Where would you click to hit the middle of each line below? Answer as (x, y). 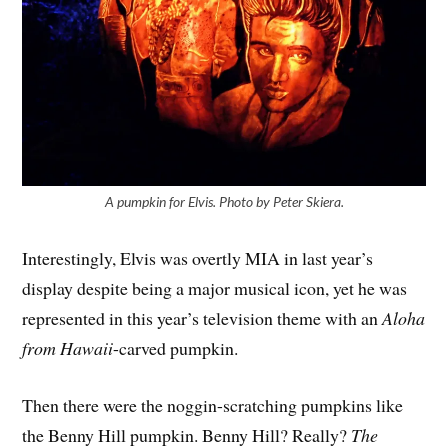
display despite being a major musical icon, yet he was (215, 287)
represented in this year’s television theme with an (202, 317)
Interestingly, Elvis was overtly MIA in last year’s (198, 257)
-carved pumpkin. (176, 347)
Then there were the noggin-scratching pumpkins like (213, 404)
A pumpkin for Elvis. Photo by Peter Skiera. (224, 201)
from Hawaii (68, 347)
